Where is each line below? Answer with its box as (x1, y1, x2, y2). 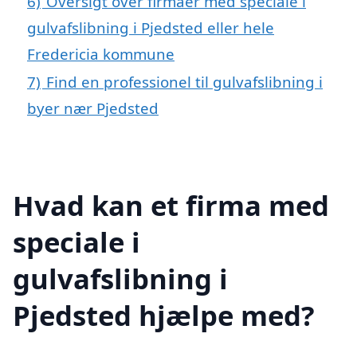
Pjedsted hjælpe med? (13, 296, 315, 334)
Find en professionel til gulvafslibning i (46, 72, 323, 92)
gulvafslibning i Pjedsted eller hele (27, 18, 274, 38)
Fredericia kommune (27, 44, 175, 65)
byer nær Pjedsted (27, 98, 159, 119)
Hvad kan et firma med (13, 186, 329, 224)
